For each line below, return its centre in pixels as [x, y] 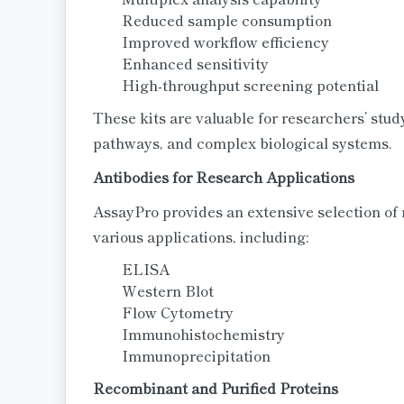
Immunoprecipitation [196, 355]
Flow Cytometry [178, 312]
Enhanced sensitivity [195, 63]
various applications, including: [201, 236]
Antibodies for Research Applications [224, 177]
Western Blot [168, 290]
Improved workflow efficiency [225, 41]
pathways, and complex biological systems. [243, 142]
